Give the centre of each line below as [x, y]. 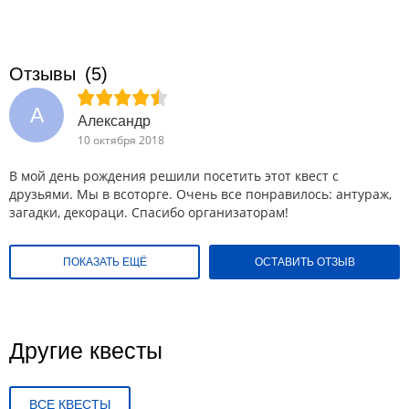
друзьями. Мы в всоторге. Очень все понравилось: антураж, [200, 194]
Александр [114, 121]
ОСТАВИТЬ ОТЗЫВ [304, 262]
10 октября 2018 [121, 140]
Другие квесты [86, 351]
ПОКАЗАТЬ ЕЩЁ [105, 262]
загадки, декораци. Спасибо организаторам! [149, 212]
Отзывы [42, 74]
